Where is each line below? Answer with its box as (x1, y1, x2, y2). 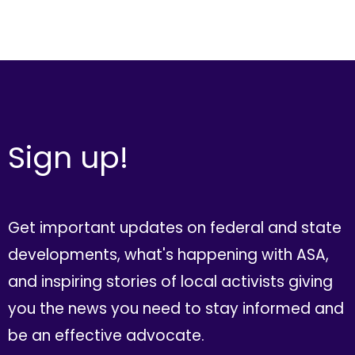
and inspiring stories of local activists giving (7, 270, 333, 292)
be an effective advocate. (7, 324, 204, 346)
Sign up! (7, 136, 128, 179)
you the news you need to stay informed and (7, 297, 344, 319)
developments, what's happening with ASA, (7, 243, 329, 265)
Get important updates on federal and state (7, 216, 342, 239)
